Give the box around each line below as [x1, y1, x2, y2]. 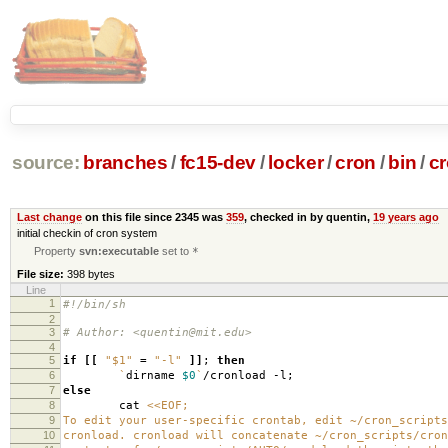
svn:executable [79, 244, 160, 257]
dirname [126, 368, 182, 382]
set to [159, 244, 193, 257]
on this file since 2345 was [81, 210, 226, 223]
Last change [16, 210, 82, 223]
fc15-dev [179, 152, 257, 174]
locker [268, 152, 324, 174]
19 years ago [372, 210, 439, 223]
